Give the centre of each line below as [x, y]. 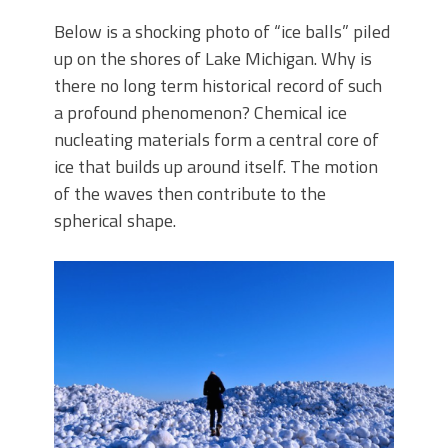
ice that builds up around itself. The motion [216, 167]
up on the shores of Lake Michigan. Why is [213, 59]
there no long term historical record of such [218, 86]
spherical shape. [115, 221]
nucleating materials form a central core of [216, 140]
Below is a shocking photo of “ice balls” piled [222, 32]
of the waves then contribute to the [190, 194]
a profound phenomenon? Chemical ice [200, 113]
